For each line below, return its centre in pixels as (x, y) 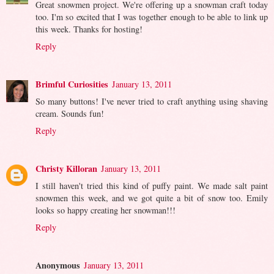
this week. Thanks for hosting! (89, 29)
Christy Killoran (66, 168)
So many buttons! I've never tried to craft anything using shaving (152, 101)
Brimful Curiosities (72, 84)
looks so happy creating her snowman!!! (106, 210)
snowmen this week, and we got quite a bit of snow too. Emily (152, 198)
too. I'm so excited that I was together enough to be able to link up (152, 17)
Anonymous (58, 265)
